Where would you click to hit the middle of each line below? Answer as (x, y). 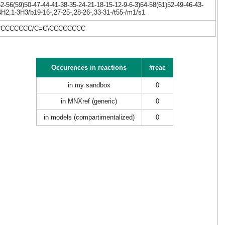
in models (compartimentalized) (89, 117)
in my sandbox (89, 85)
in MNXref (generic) (89, 101)
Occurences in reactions (89, 68)
